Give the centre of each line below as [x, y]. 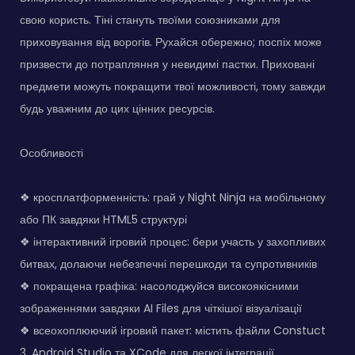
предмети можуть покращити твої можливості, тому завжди [173, 86]
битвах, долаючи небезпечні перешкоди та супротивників [168, 263]
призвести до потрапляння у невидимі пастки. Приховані [167, 64]
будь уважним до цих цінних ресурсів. [117, 108]
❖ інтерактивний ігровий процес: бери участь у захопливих [173, 241]
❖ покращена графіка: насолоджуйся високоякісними [159, 286]
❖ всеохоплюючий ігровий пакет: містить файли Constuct [173, 330]
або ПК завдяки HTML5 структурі [103, 219]
